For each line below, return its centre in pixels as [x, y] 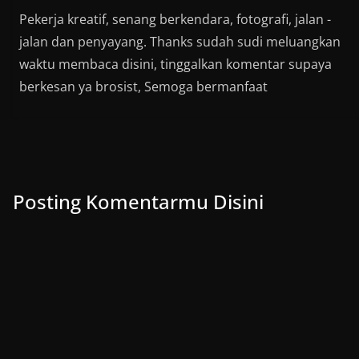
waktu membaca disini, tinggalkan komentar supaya [176, 64]
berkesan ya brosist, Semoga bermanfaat [144, 86]
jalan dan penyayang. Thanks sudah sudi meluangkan [180, 41]
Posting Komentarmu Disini [138, 201]
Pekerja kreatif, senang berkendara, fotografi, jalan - [175, 19]
